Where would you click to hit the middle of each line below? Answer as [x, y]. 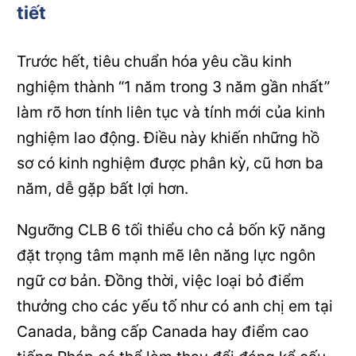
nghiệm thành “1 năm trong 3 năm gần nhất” [174, 87]
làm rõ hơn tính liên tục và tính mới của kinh [171, 112]
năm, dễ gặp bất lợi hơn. [103, 189]
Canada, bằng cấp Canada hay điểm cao [163, 331]
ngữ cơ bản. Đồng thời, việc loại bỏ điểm [161, 280]
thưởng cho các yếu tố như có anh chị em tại [175, 306]
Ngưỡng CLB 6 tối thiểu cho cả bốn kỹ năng [172, 229]
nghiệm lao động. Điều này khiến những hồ [168, 138]
